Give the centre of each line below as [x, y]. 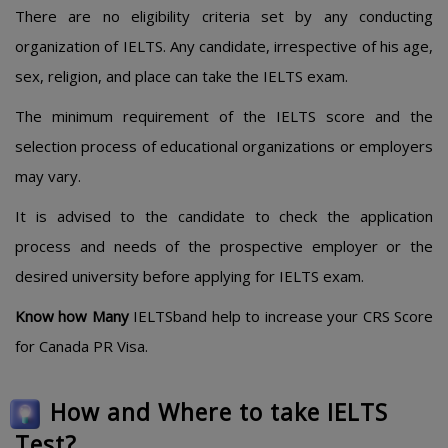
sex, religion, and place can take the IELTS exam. [181, 76]
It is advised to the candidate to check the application [224, 216]
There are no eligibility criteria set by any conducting [224, 16]
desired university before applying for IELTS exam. [189, 276]
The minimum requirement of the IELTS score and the [224, 116]
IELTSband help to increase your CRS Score [281, 316]
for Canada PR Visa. [81, 346]
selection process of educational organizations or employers [224, 146]
